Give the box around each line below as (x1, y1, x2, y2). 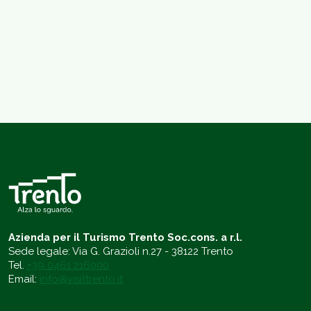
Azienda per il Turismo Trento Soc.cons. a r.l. (8, 231, 242, 244)
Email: (8, 273, 40, 286)
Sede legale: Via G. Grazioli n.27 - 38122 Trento (8, 245, 233, 258)
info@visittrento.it (40, 273, 123, 286)
